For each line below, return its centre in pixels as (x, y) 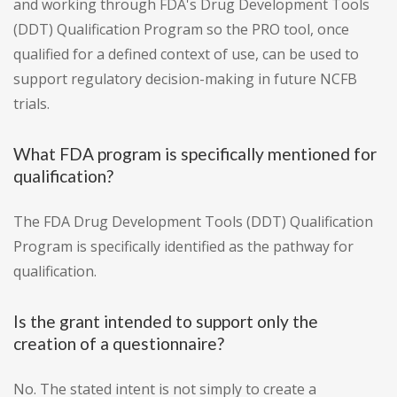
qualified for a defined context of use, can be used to (186, 54)
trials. (31, 104)
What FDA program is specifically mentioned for (195, 154)
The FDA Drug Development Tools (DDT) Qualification (193, 222)
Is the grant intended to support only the (166, 322)
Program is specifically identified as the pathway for (183, 247)
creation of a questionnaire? (119, 344)
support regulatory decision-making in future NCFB (185, 79)
